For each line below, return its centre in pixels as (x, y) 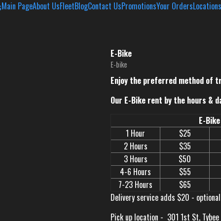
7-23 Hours (135, 185)
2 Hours (135, 146)
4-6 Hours (135, 172)
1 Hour (135, 133)
